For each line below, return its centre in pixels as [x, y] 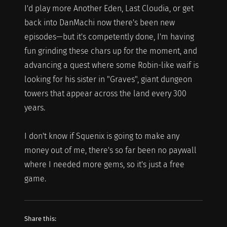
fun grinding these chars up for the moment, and [110, 51]
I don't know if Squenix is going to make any [102, 136]
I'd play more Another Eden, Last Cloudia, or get [109, 8]
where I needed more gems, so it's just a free [104, 164]
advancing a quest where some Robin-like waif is [111, 65]
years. [34, 107]
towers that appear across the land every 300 [105, 93]
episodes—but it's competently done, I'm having [109, 36]
